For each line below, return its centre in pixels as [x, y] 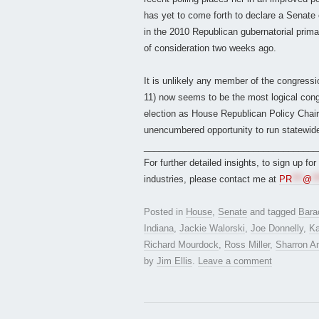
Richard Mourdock [181, 245]
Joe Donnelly [277, 229]
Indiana [159, 229]
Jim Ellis [174, 261]
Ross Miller [247, 245]
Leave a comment [235, 261]
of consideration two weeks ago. [210, 48]
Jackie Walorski [212, 229]
